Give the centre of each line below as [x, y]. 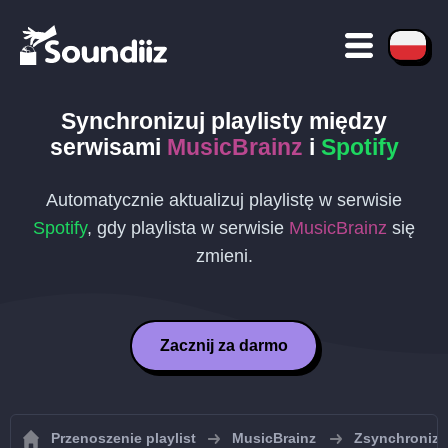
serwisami [108, 147]
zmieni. [224, 256]
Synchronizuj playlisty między [224, 121]
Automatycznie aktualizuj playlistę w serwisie [224, 200]
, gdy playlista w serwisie [188, 228]
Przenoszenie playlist [123, 438]
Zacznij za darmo [224, 345]
